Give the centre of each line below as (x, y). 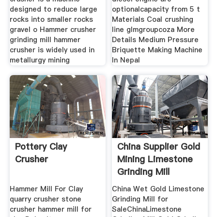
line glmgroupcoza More (154, 29)
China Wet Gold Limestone (158, 189)
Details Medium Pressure (155, 39)
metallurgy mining (39, 60)
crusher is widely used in (52, 50)
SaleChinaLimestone (147, 209)
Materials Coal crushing (153, 19)
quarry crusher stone (45, 199)
